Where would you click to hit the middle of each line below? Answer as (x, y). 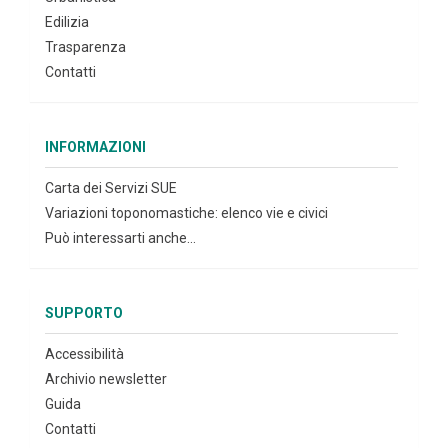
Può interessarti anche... (120, 238)
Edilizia (67, 22)
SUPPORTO (84, 313)
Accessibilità (84, 354)
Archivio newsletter (106, 379)
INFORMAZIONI (95, 147)
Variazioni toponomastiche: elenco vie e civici (186, 213)
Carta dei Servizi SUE (111, 188)
